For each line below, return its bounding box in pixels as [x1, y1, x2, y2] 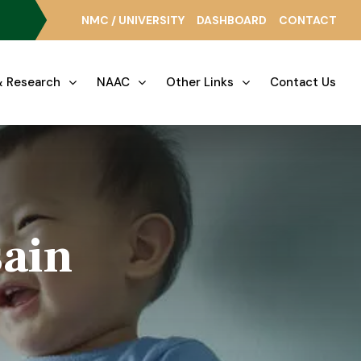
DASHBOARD [197, 13, 267, 27]
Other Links [166, 74, 234, 90]
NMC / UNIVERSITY [81, 13, 185, 27]
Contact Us [270, 74, 336, 90]
